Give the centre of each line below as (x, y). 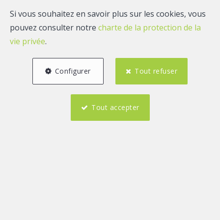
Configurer (73, 71)
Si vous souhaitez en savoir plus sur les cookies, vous (108, 14)
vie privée (27, 41)
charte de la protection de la (150, 27)
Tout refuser (156, 71)
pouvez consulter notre (54, 27)
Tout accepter (115, 107)
